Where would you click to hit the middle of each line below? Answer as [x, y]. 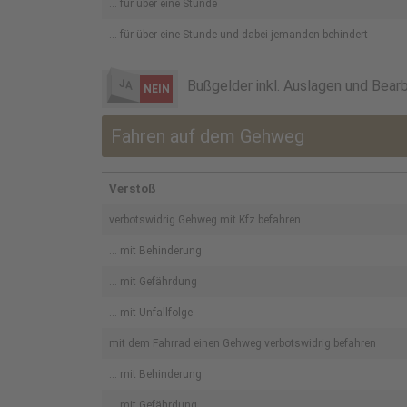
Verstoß [133, 189]
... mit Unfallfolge [151, 313]
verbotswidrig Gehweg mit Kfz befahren [205, 220]
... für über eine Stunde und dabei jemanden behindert [238, 35]
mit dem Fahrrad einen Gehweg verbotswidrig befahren [243, 343]
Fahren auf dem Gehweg [208, 136]
